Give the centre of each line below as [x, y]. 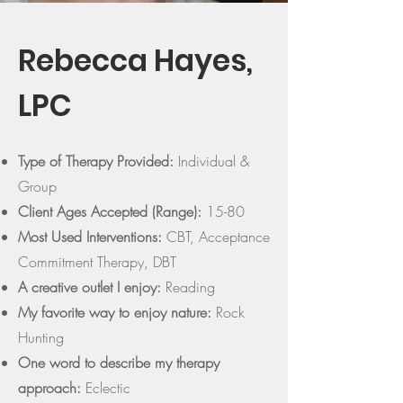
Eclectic [106, 388]
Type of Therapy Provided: [96, 161]
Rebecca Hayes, [135, 61]
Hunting [41, 337]
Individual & [211, 161]
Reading [188, 287]
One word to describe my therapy [119, 363]
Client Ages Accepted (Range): [110, 211]
